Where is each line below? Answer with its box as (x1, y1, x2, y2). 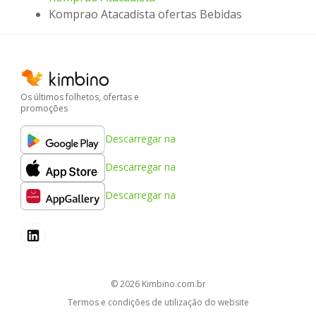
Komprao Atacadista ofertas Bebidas (49, 6, 242, 23)
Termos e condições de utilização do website (67, 296, 249, 308)
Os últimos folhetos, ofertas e (20, 90, 139, 103)
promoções (20, 102, 68, 114)
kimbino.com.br (146, 277, 206, 290)
